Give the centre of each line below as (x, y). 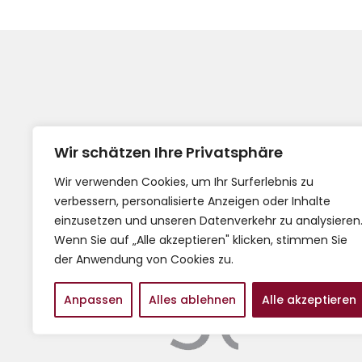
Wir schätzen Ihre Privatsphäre (168, 152)
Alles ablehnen (192, 300)
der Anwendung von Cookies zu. (144, 259)
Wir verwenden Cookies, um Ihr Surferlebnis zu (184, 182)
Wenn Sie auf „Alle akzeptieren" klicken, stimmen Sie (201, 240)
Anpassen (93, 300)
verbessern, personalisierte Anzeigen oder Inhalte (192, 201)
